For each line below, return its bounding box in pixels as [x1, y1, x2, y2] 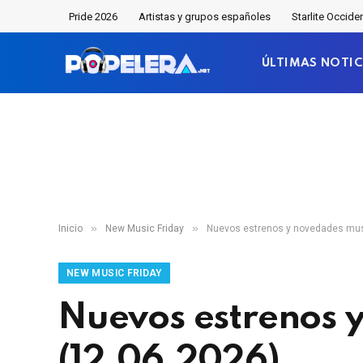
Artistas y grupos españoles [139, 10, 271, 23]
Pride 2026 [69, 10, 117, 23]
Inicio [58, 223, 83, 234]
